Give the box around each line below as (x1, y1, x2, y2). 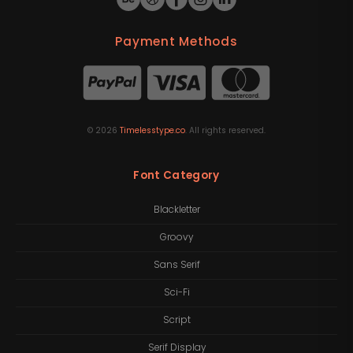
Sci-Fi (163, 286, 190, 299)
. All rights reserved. (185, 124, 266, 137)
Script (162, 314, 191, 327)
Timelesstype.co (120, 124, 185, 137)
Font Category (133, 167, 220, 183)
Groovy (160, 231, 193, 244)
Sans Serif (153, 258, 200, 272)
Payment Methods (115, 32, 238, 50)
